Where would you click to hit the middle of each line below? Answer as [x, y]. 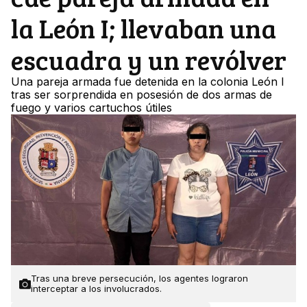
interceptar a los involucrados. [96, 289]
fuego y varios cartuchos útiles [91, 108]
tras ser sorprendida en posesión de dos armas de [142, 95]
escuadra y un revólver [149, 60]
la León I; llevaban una [144, 28]
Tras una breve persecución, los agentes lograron [139, 279]
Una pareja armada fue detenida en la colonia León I [148, 82]
